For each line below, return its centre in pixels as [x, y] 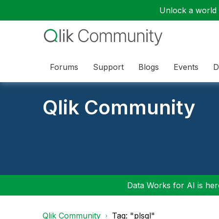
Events [186, 67]
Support [108, 67]
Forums [64, 67]
